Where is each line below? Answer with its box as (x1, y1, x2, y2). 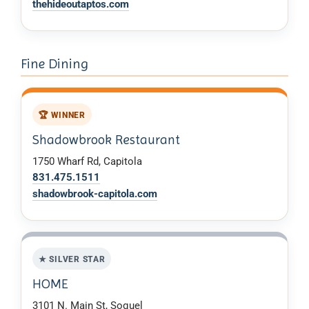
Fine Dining (21, 56, 88, 72)
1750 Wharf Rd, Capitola (32, 154, 142, 168)
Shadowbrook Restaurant (32, 131, 180, 148)
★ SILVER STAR (38, 253, 106, 264)
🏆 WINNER (38, 109, 86, 120)
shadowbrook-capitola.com (32, 187, 157, 200)
